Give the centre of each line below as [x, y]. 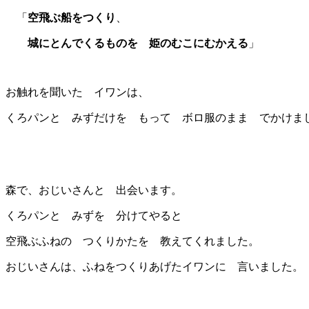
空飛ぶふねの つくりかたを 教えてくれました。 [132, 241]
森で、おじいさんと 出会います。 [94, 190]
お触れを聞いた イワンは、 [77, 92]
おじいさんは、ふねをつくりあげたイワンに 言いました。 [154, 266]
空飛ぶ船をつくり [72, 17]
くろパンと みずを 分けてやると [94, 215]
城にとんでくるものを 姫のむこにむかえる [138, 43]
